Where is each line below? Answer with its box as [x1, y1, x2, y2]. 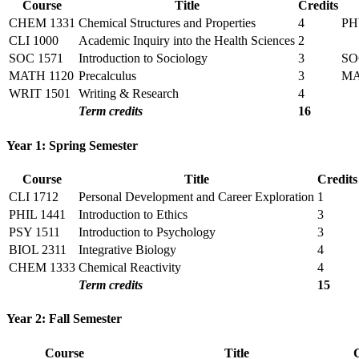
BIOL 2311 [9, 243, 67, 256]
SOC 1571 [9, 51, 63, 66]
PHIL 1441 [9, 208, 66, 221]
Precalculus [79, 69, 136, 83]
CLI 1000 [9, 34, 58, 48]
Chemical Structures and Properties [79, 16, 256, 30]
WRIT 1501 [9, 87, 71, 101]
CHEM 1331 [9, 16, 75, 30]
